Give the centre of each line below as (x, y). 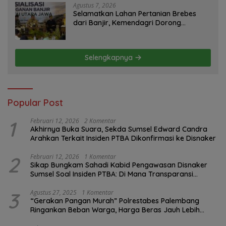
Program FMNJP (100, 32)
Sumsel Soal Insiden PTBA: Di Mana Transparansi (112, 174)
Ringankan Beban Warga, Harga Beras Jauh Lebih (115, 210)
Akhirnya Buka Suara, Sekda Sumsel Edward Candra (119, 129)
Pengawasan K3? (59, 183)
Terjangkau (49, 219)
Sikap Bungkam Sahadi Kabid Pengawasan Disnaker (119, 165)
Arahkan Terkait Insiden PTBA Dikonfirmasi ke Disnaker (123, 138)
